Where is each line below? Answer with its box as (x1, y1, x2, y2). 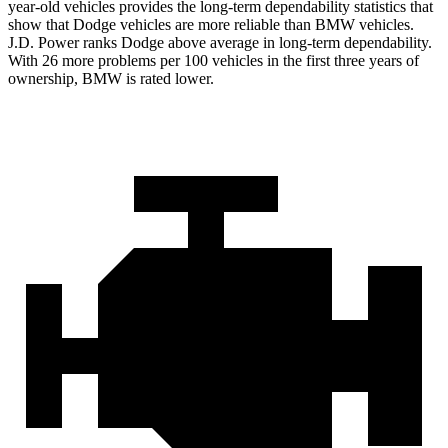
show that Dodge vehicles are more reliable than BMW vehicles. (8, 16, 414, 34)
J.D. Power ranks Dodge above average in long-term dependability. (8, 34, 432, 52)
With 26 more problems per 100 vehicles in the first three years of (8, 52, 419, 70)
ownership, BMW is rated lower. (8, 70, 214, 88)
